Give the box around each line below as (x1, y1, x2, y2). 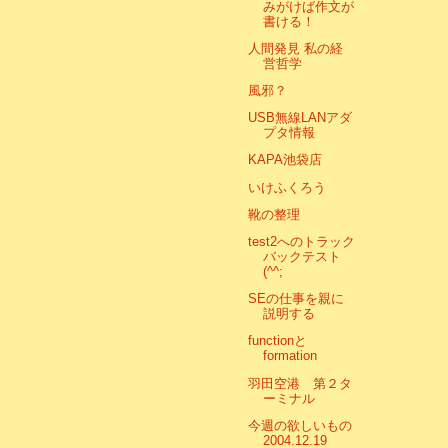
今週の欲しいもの (248, 417, 353, 433)
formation (263, 348, 318, 364)
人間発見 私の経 (248, 40, 344, 56)
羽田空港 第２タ (248, 375, 353, 391)
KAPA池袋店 (248, 152, 323, 168)
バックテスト (263, 249, 342, 265)
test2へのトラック (248, 234, 356, 250)
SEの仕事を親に (248, 291, 345, 307)
